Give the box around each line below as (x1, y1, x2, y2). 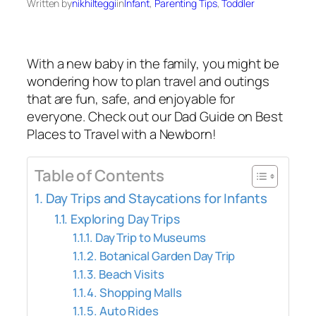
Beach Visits (98, 265, 164, 282)
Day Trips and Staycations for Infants (45, 188, 267, 207)
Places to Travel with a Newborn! (27, 125, 217, 144)
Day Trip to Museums (95, 229, 206, 245)
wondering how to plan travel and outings (27, 72, 269, 91)
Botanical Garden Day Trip (99, 247, 236, 264)
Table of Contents (35, 164, 165, 186)
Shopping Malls (99, 284, 182, 300)
